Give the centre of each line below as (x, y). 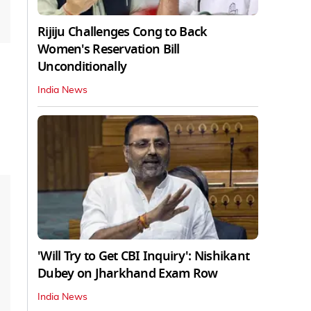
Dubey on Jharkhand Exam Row (128, 273)
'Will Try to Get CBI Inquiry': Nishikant (144, 256)
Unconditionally (82, 66)
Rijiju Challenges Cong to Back (123, 32)
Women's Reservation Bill (109, 49)
